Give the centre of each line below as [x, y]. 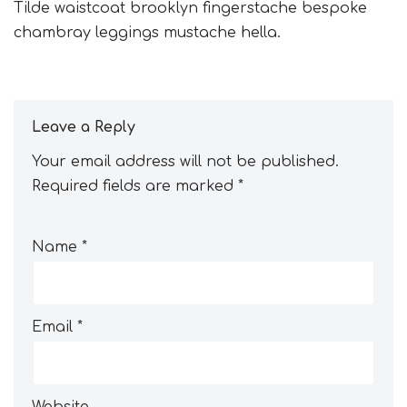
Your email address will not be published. [185, 162]
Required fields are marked [135, 187]
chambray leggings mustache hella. [147, 33]
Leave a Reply [84, 128]
